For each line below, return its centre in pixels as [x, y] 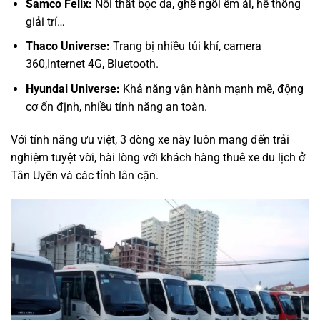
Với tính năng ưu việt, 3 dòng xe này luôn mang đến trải [150, 139]
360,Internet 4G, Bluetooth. [92, 64]
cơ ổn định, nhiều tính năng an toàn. [116, 107]
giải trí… [45, 21]
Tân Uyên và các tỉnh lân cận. [85, 175]
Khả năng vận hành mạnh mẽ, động [211, 89]
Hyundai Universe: [72, 89]
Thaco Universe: [67, 46]
